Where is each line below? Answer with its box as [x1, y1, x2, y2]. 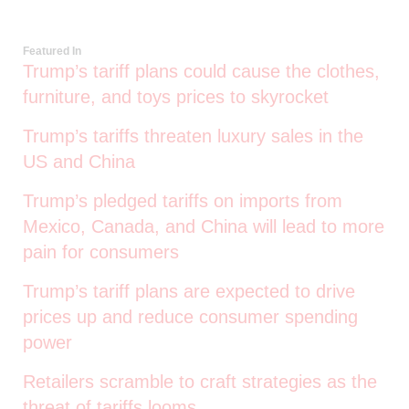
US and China [23, 151, 135, 172]
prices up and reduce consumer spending [23, 306, 358, 327]
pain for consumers [23, 241, 179, 262]
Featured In [23, 44, 81, 58]
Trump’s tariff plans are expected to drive [23, 280, 355, 301]
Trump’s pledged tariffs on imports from [23, 190, 342, 211]
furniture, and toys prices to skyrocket [23, 86, 329, 107]
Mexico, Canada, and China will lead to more [23, 215, 384, 236]
